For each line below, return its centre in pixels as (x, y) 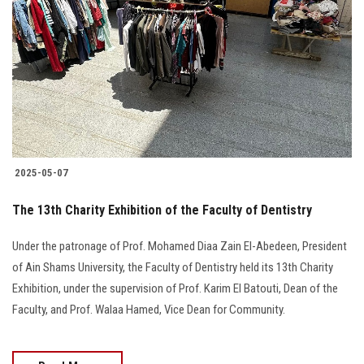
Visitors (30, 236)
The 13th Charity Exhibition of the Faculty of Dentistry (162, 210)
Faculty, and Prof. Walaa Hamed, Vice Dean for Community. (149, 310)
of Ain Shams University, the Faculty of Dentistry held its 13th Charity (173, 268)
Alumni (27, 146)
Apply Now (182, 280)
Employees (38, 191)
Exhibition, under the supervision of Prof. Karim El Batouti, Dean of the (175, 289)
